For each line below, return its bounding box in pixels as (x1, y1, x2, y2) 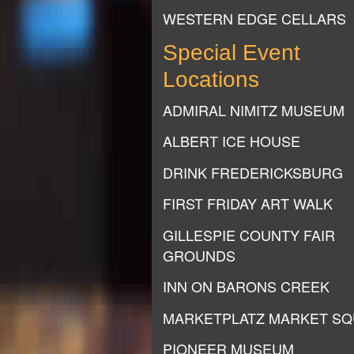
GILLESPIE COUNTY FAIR (163, 224, 335, 245)
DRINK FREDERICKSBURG (163, 161, 343, 183)
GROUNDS (163, 244, 235, 265)
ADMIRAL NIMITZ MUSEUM (163, 99, 345, 120)
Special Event (163, 40, 300, 65)
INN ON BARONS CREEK (163, 276, 330, 296)
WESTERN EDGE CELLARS (163, 8, 346, 28)
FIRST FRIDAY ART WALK (163, 193, 333, 213)
